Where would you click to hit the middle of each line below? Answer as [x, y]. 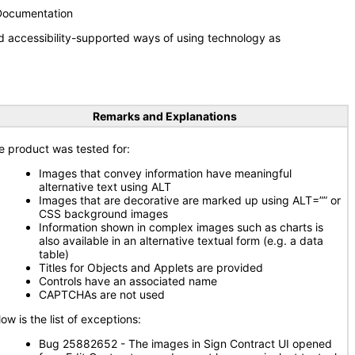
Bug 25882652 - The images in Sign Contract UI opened [185, 344]
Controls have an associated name [128, 281]
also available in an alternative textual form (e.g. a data [181, 240]
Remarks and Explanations [164, 116]
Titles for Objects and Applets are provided [151, 267]
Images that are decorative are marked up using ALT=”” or [190, 200]
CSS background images [103, 214]
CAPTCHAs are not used [102, 294]
